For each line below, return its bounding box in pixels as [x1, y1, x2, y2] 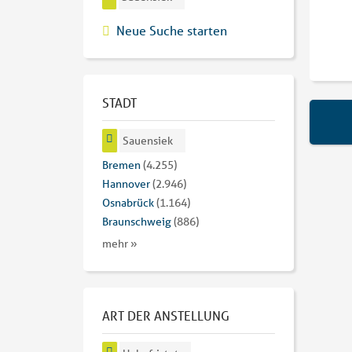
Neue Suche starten [116, 21, 227, 38]
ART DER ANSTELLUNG [102, 307, 229, 324]
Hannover [102, 177, 150, 192]
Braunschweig [102, 214, 171, 229]
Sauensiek [123, 133, 174, 148]
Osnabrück [102, 196, 154, 211]
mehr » [102, 236, 137, 251]
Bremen [102, 158, 141, 173]
